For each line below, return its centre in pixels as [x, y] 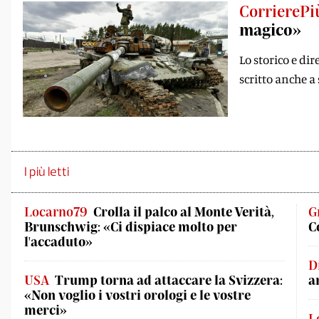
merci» [46, 310]
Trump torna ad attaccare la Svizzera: [169, 280]
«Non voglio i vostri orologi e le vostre [137, 295]
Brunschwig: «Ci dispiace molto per [131, 226]
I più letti [47, 172]
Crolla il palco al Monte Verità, [184, 211]
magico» [270, 29]
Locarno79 [56, 211]
